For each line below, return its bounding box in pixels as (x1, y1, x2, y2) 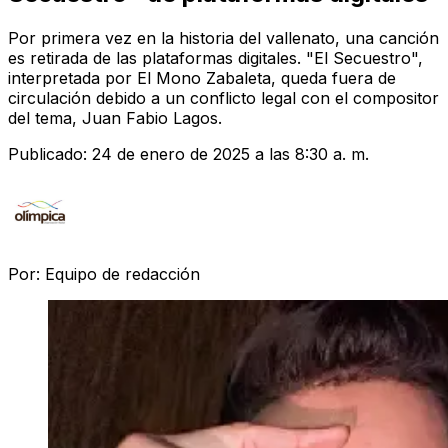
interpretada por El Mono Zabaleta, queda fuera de (8, 67, 396, 88)
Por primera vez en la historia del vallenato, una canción (8, 27, 439, 48)
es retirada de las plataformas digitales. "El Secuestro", (8, 47, 423, 68)
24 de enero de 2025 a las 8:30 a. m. (92, 143, 369, 164)
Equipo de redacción (45, 263, 200, 284)
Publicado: (8, 143, 92, 164)
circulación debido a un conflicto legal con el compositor (8, 87, 439, 108)
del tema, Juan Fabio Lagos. (8, 107, 222, 128)
